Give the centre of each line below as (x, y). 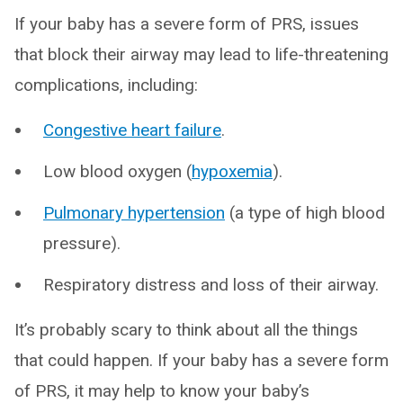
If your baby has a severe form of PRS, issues (187, 24)
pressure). (82, 243)
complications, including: (106, 85)
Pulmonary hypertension (134, 213)
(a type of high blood (305, 213)
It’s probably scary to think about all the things (186, 330)
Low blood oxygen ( (117, 171)
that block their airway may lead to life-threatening (201, 54)
